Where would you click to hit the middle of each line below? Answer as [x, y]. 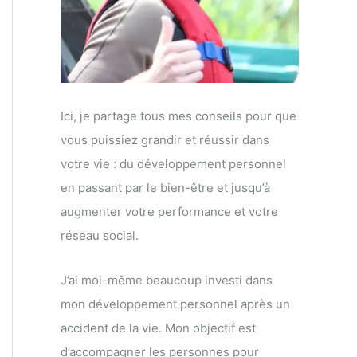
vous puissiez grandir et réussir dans [165, 139]
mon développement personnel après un [175, 304]
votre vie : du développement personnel [173, 163]
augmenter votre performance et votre [169, 211]
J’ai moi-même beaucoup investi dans [167, 280]
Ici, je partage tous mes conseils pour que [178, 116]
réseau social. [100, 235]
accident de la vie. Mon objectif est [158, 328]
